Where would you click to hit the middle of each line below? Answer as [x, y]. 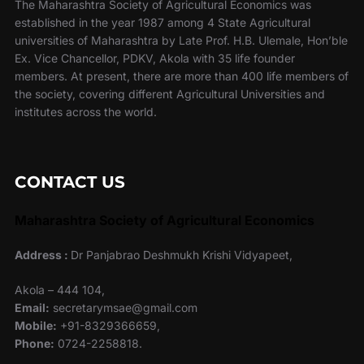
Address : [42, 254]
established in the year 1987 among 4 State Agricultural [162, 23]
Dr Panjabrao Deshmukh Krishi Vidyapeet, [181, 254]
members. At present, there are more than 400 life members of [181, 76]
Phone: [34, 343]
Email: [32, 307]
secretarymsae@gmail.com [123, 307]
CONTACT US [69, 182]
